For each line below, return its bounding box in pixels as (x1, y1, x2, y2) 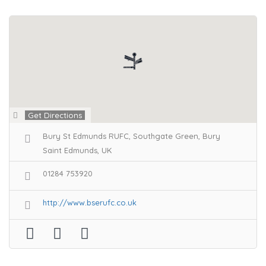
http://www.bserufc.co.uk (43, 198, 137, 207)
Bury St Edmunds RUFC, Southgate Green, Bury (43, 131, 220, 141)
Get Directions (28, 110, 82, 120)
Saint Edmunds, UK (43, 145, 112, 155)
